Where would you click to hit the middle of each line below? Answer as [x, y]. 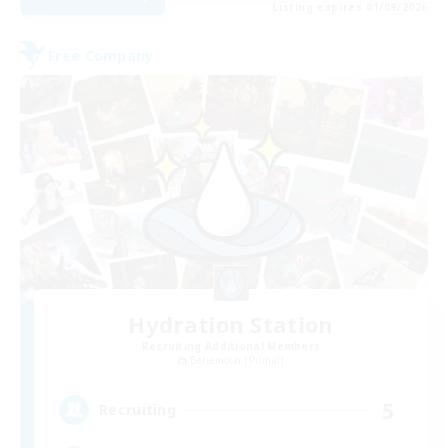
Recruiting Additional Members [231, 345]
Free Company [101, 55]
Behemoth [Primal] [237, 359]
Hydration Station [231, 323]
